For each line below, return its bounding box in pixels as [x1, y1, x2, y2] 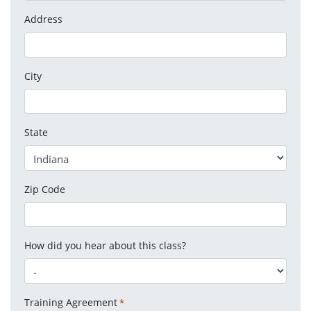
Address [24, 12, 62, 26]
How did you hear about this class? [24, 239, 186, 253]
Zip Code [24, 182, 65, 196]
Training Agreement [24, 295, 117, 309]
